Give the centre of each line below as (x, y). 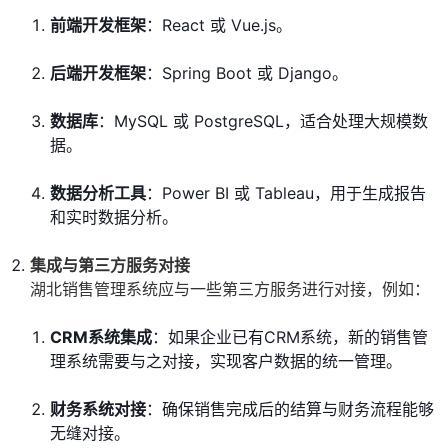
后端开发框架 (98, 73)
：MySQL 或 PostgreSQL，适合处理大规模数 (263, 121)
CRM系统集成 (101, 337)
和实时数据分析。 (114, 217)
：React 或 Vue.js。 (219, 25)
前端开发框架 (98, 25)
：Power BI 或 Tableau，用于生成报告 (286, 193)
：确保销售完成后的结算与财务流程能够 (290, 409)
